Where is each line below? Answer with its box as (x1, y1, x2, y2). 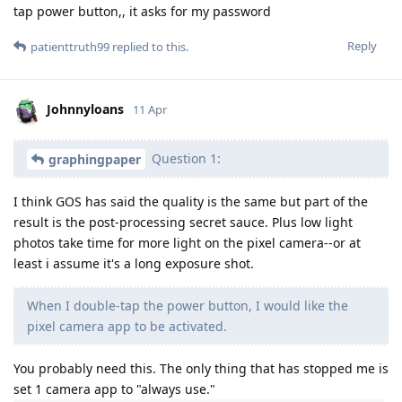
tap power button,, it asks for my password (13, 2, 271, 20)
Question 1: (148, 149, 221, 167)
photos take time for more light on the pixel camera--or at (13, 234, 361, 252)
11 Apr (133, 101, 167, 118)
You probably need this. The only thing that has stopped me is (13, 360, 389, 378)
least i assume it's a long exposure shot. (13, 255, 254, 273)
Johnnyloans (47, 100, 124, 118)
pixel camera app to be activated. (27, 318, 227, 336)
